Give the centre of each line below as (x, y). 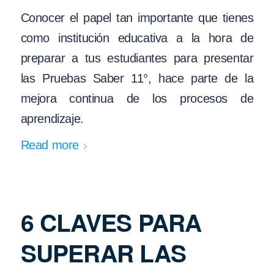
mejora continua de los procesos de (137, 98)
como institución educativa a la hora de (137, 38)
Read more (50, 145)
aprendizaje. (52, 118)
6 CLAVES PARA (111, 222)
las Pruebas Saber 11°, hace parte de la (137, 78)
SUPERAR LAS (103, 252)
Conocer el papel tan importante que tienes (137, 17)
